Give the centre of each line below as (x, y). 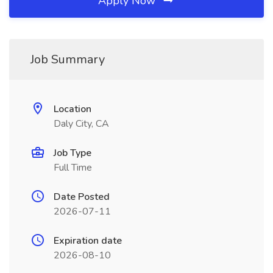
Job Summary (68, 59)
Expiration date (88, 241)
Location (73, 109)
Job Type (73, 153)
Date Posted (82, 197)
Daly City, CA (81, 124)
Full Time (73, 168)
